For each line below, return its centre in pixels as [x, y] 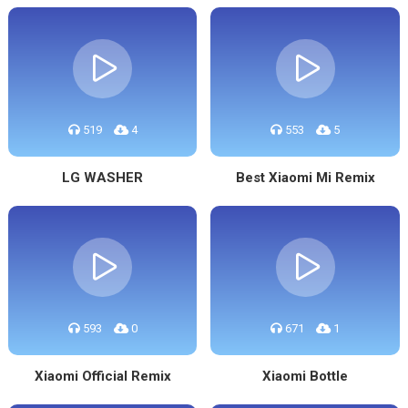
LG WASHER [103, 178]
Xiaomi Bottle [306, 376]
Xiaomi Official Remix [102, 376]
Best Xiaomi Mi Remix [305, 178]
